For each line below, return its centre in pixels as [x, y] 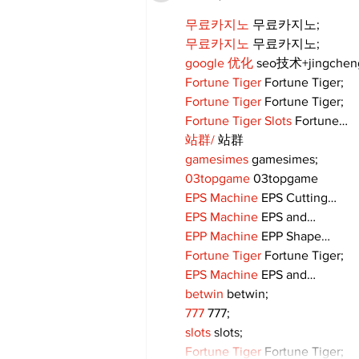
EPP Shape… [294, 236]
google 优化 [219, 63]
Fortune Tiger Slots [238, 121]
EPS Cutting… [297, 198]
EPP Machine [222, 236]
